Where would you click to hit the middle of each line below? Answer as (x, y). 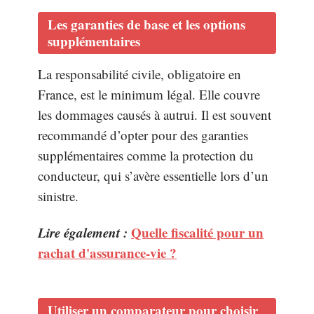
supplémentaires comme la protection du (146, 155)
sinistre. (58, 196)
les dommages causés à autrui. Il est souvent (155, 115)
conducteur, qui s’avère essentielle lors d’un (153, 176)
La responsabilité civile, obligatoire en (139, 74)
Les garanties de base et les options (146, 24)
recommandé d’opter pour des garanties (143, 135)
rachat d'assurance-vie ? (107, 252)
